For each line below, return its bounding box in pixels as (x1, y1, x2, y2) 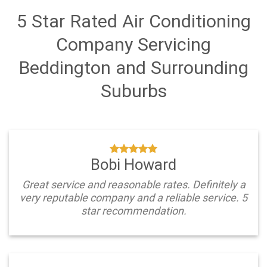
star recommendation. (80, 204, 187, 218)
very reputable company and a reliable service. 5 (20, 191, 247, 204)
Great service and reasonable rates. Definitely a (21, 178, 246, 191)
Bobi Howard (91, 155, 176, 173)
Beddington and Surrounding (18, 57, 249, 79)
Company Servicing (56, 34, 211, 55)
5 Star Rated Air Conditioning (16, 11, 251, 32)
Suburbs (100, 80, 167, 102)
